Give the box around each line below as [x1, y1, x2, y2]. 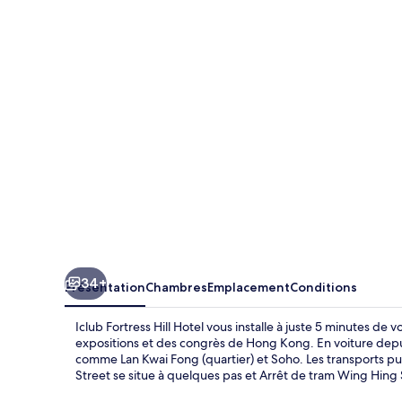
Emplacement [207, 278, 290, 295]
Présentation [65, 278, 145, 295]
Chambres [145, 278, 207, 295]
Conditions [290, 278, 357, 295]
